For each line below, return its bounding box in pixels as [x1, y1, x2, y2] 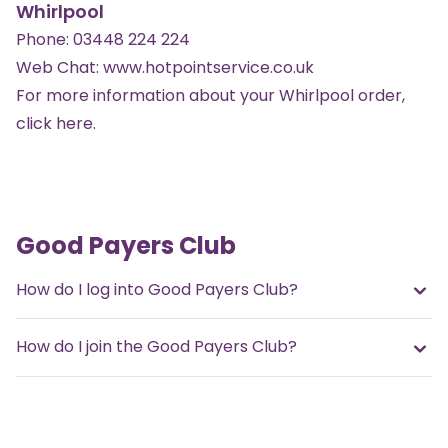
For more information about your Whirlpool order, [16, 83, 405, 107]
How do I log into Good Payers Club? [16, 277, 298, 301]
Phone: [16, 27, 73, 51]
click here [16, 111, 93, 135]
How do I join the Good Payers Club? [16, 335, 297, 359]
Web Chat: [16, 55, 103, 79]
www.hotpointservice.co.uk [103, 55, 314, 79]
